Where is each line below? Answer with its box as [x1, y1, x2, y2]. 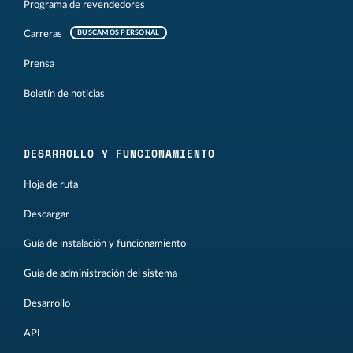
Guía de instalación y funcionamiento [24, 239, 186, 249]
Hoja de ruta [24, 179, 78, 189]
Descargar [24, 209, 69, 219]
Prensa [24, 59, 54, 69]
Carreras [24, 29, 62, 39]
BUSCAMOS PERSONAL [77, 29, 160, 37]
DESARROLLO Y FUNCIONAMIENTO [24, 145, 215, 162]
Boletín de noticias [24, 89, 105, 99]
